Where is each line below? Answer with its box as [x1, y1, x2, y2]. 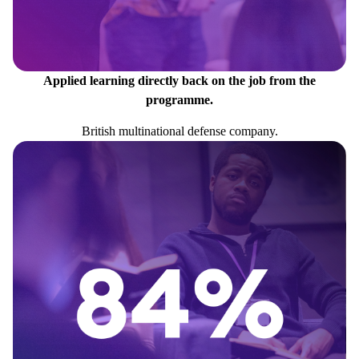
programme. [146, 93, 213, 107]
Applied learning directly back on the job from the [43, 74, 316, 88]
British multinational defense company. [81, 124, 278, 139]
